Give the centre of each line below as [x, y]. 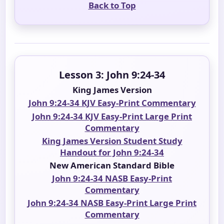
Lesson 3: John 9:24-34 [112, 74]
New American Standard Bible [112, 165]
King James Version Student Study [112, 140]
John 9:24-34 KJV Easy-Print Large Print [112, 116]
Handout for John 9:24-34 [112, 152]
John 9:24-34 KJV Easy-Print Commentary [112, 103]
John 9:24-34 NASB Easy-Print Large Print [112, 203]
